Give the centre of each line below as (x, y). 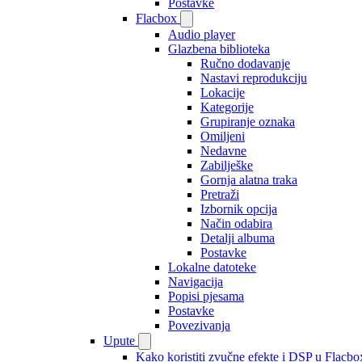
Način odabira (236, 223)
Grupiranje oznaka (248, 122)
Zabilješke (227, 165)
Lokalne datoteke (212, 267)
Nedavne (223, 151)
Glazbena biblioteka (219, 49)
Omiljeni (223, 136)
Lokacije (223, 93)
